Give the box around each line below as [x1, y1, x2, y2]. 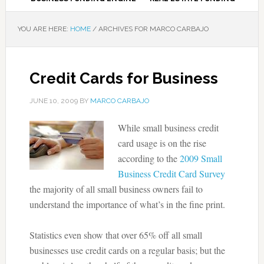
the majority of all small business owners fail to [29, 183, 203, 195]
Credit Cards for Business [29, 70, 218, 87]
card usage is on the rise [117, 137, 206, 149]
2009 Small [179, 152, 222, 164]
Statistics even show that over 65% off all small [29, 229, 202, 241]
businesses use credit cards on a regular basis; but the [29, 244, 225, 256]
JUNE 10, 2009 [29, 97, 78, 105]
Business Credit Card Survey [117, 167, 225, 180]
